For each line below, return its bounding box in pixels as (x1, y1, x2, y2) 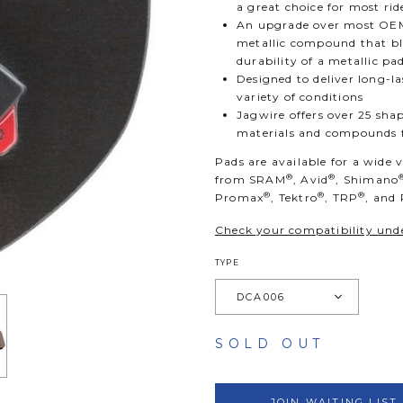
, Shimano (336, 173, 399, 186)
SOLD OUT (215, 336, 325, 352)
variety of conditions (237, 90, 364, 103)
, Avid (293, 173, 329, 186)
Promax (215, 191, 264, 204)
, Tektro (271, 191, 318, 204)
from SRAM (215, 173, 286, 186)
